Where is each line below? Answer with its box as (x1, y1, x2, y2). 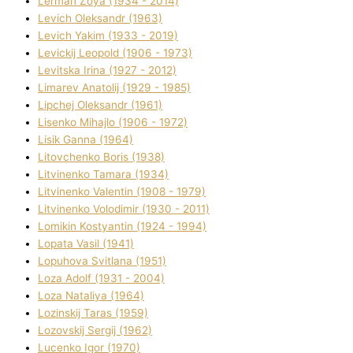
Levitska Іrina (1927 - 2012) (38, 64, 176, 77)
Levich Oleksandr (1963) (38, 12, 162, 25)
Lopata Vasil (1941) (38, 237, 134, 251)
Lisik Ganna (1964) (38, 133, 133, 147)
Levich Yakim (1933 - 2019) (38, 29, 178, 43)
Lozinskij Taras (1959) (38, 307, 148, 320)
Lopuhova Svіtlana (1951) (38, 255, 166, 268)
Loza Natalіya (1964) (38, 289, 144, 303)
